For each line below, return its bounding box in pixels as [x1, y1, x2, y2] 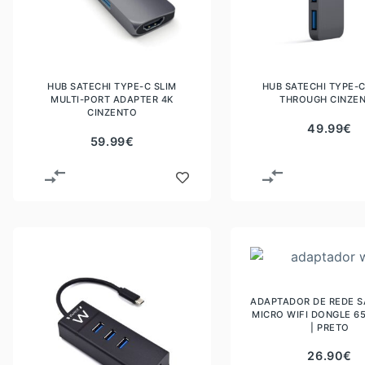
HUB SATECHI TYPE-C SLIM [47, 81, 177, 93]
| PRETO [310, 321, 350, 333]
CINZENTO [87, 107, 138, 119]
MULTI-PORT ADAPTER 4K [51, 94, 174, 106]
